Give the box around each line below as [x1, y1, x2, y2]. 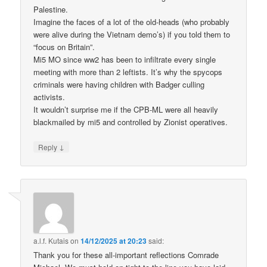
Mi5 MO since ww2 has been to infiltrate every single [33, 54, 216, 66]
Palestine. [33, 4, 69, 15]
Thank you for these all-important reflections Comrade [33, 249, 219, 260]
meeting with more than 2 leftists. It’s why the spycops [33, 66, 223, 78]
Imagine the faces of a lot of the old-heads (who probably [33, 16, 230, 28]
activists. [33, 91, 66, 103]
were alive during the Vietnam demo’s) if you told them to [33, 29, 231, 41]
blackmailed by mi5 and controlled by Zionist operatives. [33, 116, 228, 128]
